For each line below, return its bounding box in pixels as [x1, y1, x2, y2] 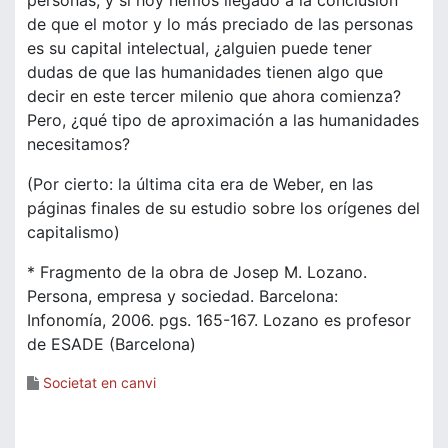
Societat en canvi [43, 374, 156, 392]
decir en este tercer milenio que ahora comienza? [27, 86, 401, 107]
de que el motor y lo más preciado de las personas [27, 14, 413, 35]
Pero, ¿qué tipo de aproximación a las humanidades [27, 110, 419, 131]
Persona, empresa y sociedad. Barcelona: [27, 286, 338, 307]
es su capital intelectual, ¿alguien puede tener [27, 38, 372, 59]
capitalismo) [27, 222, 120, 243]
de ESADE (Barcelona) [27, 334, 196, 355]
